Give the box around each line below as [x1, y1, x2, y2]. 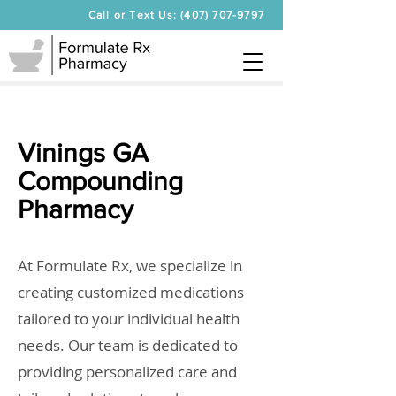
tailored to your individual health [18, 308, 240, 329]
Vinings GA [18, 139, 148, 167]
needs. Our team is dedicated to [18, 335, 238, 355]
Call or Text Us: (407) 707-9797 [88, 9, 264, 21]
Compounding [18, 167, 183, 195]
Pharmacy [18, 195, 133, 224]
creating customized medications [18, 282, 244, 302]
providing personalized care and [18, 362, 237, 382]
